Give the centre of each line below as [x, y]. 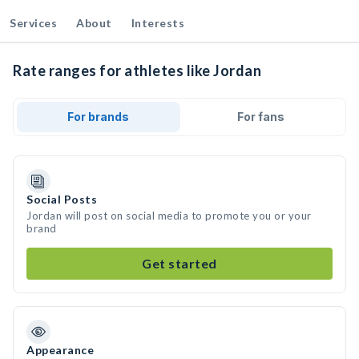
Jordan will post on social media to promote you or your [169, 216]
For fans [260, 117]
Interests [157, 23]
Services [33, 23]
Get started [179, 263]
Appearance [60, 350]
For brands [99, 117]
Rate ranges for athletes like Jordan [137, 71]
